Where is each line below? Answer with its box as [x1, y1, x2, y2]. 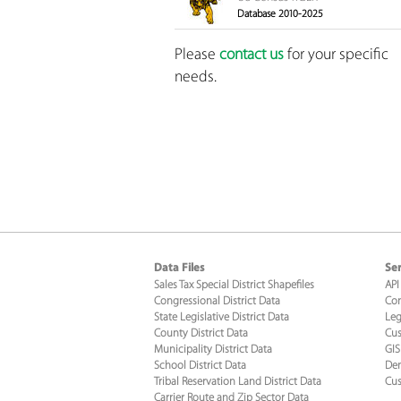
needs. [174, 68, 217, 85]
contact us [218, 46, 284, 63]
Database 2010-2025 [236, 8, 323, 20]
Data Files [154, 263, 204, 274]
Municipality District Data [154, 343, 272, 355]
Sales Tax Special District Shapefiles [154, 278, 314, 291]
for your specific [283, 46, 388, 63]
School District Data [154, 359, 246, 371]
